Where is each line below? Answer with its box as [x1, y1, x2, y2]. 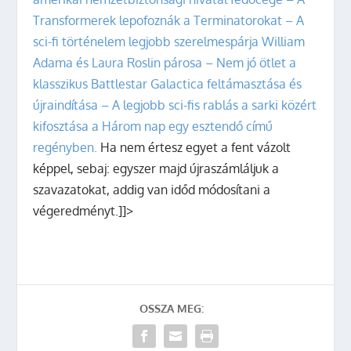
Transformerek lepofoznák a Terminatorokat [33, 13, 283, 28]
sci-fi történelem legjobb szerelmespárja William [33, 34, 306, 49]
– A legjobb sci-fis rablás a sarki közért [101, 97, 317, 113]
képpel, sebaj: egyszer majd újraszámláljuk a [33, 161, 280, 176]
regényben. [33, 139, 98, 155]
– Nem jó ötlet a [205, 55, 297, 71]
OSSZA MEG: [139, 302, 204, 315]
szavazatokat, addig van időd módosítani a [33, 182, 271, 197]
